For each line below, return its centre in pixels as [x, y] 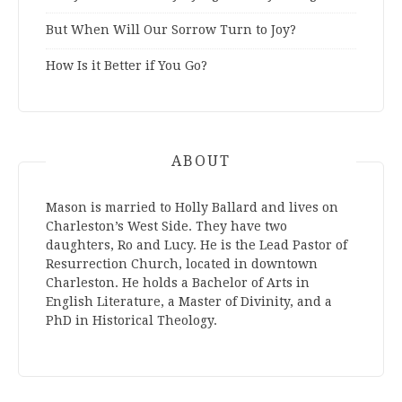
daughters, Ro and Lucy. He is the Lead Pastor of [197, 245]
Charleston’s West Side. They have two [166, 226]
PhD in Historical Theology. [131, 320]
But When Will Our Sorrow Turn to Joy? [171, 29]
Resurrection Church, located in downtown [182, 263]
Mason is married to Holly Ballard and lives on [192, 207]
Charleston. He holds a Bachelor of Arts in [178, 282]
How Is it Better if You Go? [127, 65]
